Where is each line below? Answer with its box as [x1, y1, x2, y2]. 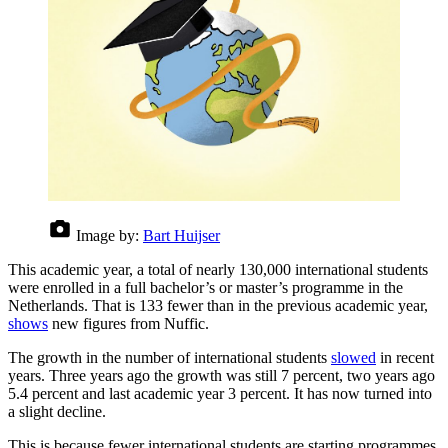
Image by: [76, 226, 139, 244]
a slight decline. [8, 402, 106, 420]
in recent [376, 348, 434, 366]
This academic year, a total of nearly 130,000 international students [8, 260, 428, 278]
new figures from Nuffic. [48, 314, 209, 332]
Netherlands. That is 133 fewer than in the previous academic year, [8, 296, 428, 314]
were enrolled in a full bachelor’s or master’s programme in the [8, 278, 403, 296]
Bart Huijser [143, 226, 220, 244]
